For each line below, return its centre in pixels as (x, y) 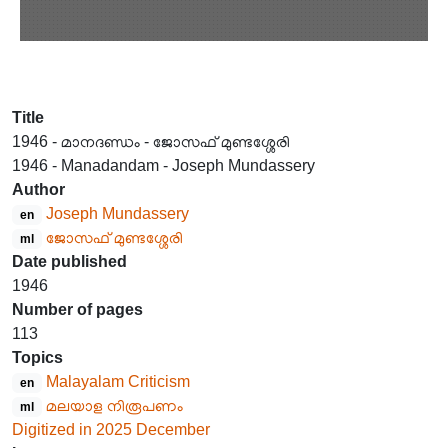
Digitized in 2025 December (111, 429)
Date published (69, 261)
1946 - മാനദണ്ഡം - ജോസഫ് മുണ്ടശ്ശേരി (151, 141)
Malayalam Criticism (117, 381)
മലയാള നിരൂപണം (114, 405)
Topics (37, 357)
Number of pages (77, 309)
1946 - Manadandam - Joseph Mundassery (163, 165)
